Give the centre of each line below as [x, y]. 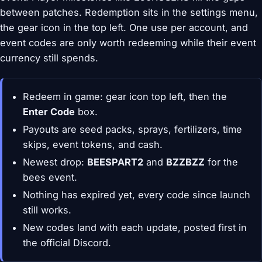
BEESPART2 [116, 162]
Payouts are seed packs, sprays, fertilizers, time [133, 130]
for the [222, 162]
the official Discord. [67, 243]
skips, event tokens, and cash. [93, 145]
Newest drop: [55, 162]
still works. [47, 210]
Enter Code [49, 112]
